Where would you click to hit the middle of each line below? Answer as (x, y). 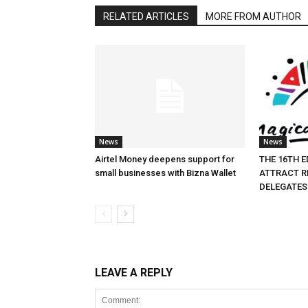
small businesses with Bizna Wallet (165, 173)
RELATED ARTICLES (146, 16)
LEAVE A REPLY (134, 273)
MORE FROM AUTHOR (253, 16)
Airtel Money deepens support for (165, 159)
